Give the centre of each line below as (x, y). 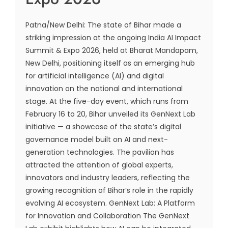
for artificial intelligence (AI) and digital (95, 76)
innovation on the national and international (104, 89)
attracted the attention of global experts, (99, 165)
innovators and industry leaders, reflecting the (108, 178)
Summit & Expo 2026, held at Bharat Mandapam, (112, 50)
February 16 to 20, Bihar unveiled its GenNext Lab (110, 114)
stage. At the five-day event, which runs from (107, 101)
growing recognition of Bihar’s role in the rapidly (109, 190)
